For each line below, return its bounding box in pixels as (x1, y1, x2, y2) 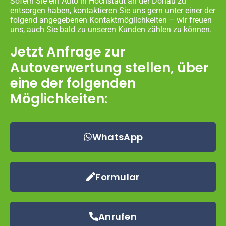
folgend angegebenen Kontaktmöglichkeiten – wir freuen (10, 15, 212, 25)
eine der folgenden (10, 74, 136, 92)
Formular (95, 170, 140, 183)
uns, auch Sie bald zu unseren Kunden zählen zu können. (10, 24, 212, 34)
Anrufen (98, 210, 137, 223)
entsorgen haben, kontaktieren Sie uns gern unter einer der (10, 5, 215, 15)
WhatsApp (92, 130, 143, 143)
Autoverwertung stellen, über (10, 58, 209, 77)
